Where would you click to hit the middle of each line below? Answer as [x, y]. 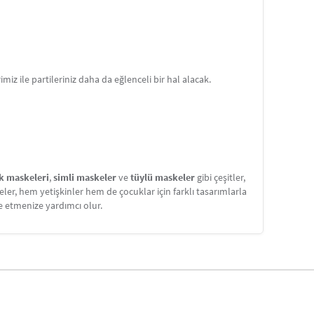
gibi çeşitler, [220, 177]
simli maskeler [85, 177]
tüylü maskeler [163, 177]
